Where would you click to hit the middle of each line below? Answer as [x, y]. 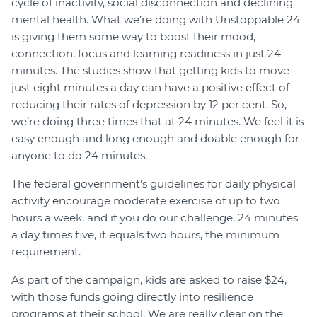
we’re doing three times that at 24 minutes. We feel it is [157, 122]
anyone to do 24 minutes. [79, 156]
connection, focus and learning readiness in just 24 [146, 54]
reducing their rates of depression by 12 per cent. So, [149, 105]
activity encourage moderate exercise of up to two [146, 201]
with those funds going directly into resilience [132, 297]
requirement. [46, 252]
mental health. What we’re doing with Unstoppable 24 [156, 20]
